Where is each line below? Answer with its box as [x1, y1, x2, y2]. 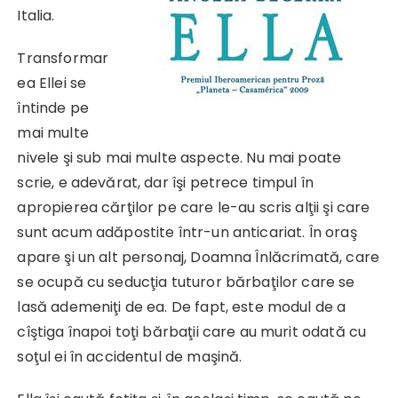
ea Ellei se [17, 72, 87, 93]
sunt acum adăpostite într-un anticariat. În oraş [17, 221, 357, 243]
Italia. [17, 4, 55, 26]
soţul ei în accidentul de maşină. [17, 346, 243, 367]
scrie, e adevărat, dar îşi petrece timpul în [17, 171, 314, 193]
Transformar [17, 47, 109, 68]
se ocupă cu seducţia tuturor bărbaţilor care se [17, 271, 355, 292]
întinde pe [17, 97, 89, 118]
